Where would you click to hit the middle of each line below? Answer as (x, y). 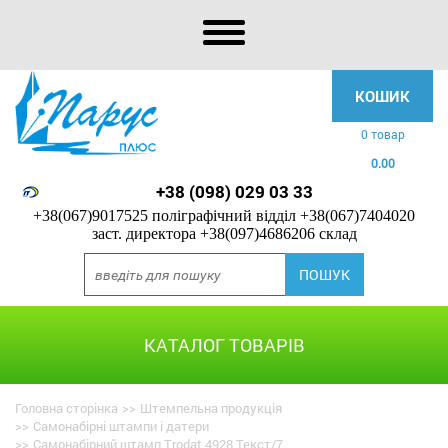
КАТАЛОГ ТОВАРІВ (224, 345)
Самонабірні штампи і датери (121, 426)
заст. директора (143, 233)
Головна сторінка (66, 408)
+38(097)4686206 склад (276, 233)
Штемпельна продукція (211, 408)
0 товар (382, 134)
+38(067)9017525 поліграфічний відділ (164, 215)
